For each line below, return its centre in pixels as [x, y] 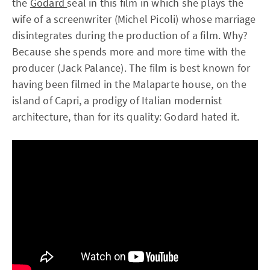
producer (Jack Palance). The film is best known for [131, 68]
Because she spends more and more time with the [129, 52]
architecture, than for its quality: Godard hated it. [126, 117]
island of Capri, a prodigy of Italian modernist [117, 100]
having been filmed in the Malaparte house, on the [129, 84]
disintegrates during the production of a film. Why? [130, 35]
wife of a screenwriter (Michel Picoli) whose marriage [134, 19]
